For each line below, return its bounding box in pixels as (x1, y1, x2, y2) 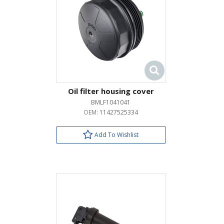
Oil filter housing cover (67, 86, 154, 96)
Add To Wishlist (93, 130, 138, 139)
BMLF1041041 (91, 98, 130, 106)
